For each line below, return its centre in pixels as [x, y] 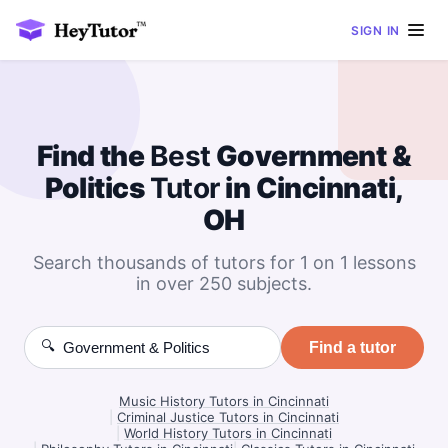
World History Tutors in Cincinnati [228, 433]
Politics [97, 188]
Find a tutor [352, 347]
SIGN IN [375, 30]
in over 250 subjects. [224, 283]
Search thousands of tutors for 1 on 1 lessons [224, 262]
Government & [311, 156]
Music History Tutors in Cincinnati [224, 401]
